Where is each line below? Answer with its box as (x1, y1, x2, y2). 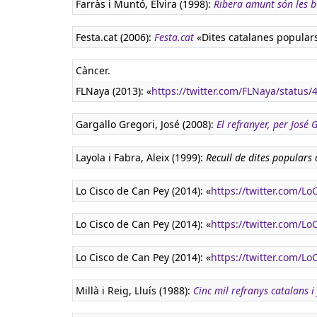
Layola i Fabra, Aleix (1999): (76, 151, 206, 164)
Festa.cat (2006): (76, 30, 154, 44)
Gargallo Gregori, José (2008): (76, 117, 217, 131)
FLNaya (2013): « (76, 84, 151, 98)
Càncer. (76, 64, 110, 77)
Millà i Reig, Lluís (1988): (76, 284, 193, 297)
